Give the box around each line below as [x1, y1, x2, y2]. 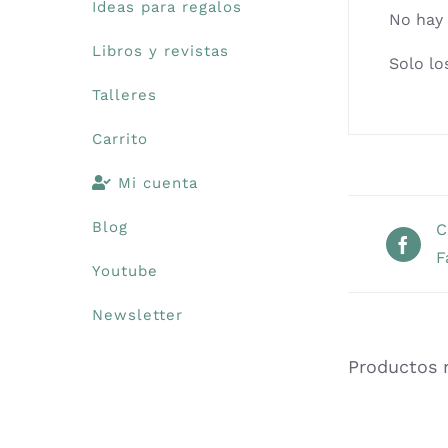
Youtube [92, 261, 158, 280]
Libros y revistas [92, 41, 229, 60]
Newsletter [92, 305, 183, 324]
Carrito [92, 129, 148, 148]
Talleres [92, 85, 157, 104]
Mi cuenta [112, 173, 198, 192]
